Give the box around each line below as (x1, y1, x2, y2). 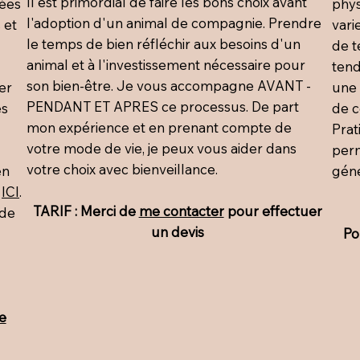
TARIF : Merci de (32, 202, 139, 220)
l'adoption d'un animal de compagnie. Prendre (27, 14, 322, 32)
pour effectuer (223, 202, 322, 220)
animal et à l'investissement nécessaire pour (27, 56, 306, 74)
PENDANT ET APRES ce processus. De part (27, 98, 300, 116)
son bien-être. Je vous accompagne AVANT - (27, 77, 312, 95)
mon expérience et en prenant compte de (27, 119, 292, 137)
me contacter (138, 202, 224, 220)
